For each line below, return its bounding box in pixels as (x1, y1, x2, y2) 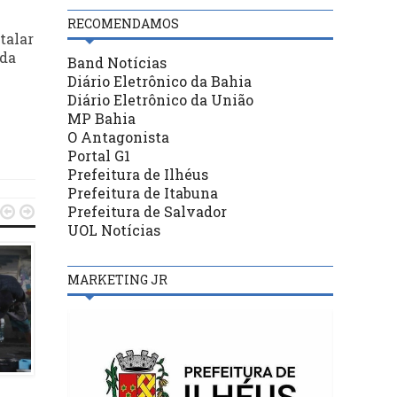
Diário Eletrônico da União (67, 90, 253, 109)
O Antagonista (67, 127, 169, 146)
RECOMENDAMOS (67, 14, 179, 32)
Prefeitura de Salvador (67, 201, 227, 221)
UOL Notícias (67, 220, 160, 239)
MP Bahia (67, 108, 136, 128)
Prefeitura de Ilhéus (67, 164, 208, 183)
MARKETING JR (67, 270, 167, 288)
